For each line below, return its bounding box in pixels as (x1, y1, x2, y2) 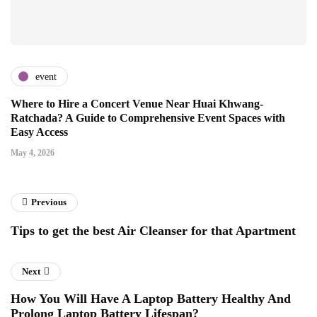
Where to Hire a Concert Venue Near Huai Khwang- (11, 98, 263, 110)
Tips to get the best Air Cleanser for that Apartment (11, 224, 296, 238)
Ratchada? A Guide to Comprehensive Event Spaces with (11, 112, 285, 125)
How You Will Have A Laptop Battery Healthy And (11, 292, 291, 306)
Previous (31, 197, 67, 208)
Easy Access (11, 126, 68, 139)
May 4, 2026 (11, 148, 54, 158)
